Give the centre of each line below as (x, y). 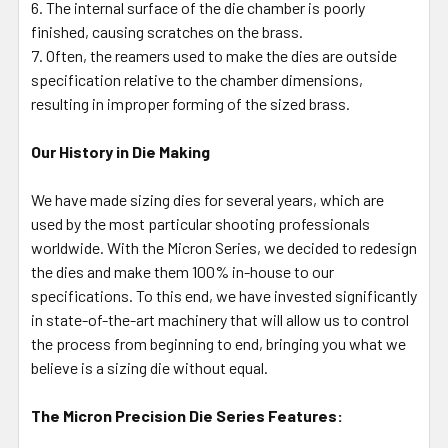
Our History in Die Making (120, 151)
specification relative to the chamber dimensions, (197, 79)
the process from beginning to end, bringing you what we (218, 343)
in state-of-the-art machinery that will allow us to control (220, 319)
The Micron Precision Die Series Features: (187, 415)
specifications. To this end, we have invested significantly (224, 295)
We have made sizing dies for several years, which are (207, 199)
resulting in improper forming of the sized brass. (190, 103)
